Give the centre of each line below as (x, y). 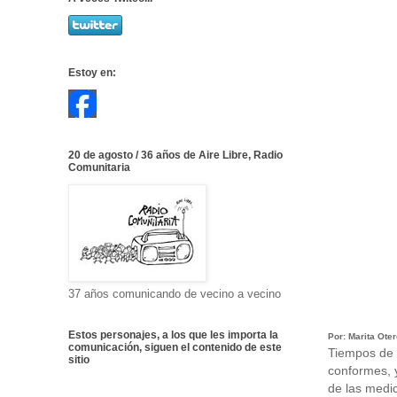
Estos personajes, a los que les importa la (173, 335)
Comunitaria (99, 167)
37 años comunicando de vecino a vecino (175, 294)
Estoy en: (92, 73)
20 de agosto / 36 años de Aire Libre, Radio (175, 155)
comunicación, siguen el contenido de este (175, 347)
